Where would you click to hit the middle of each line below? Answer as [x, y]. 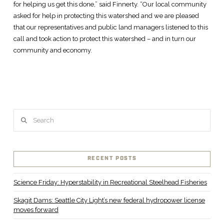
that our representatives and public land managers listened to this [110, 27]
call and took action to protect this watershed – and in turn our [104, 39]
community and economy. [52, 50]
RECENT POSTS [112, 159]
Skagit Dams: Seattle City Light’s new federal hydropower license [109, 200]
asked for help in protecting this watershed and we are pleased [106, 16]
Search [23, 114]
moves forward [36, 209]
